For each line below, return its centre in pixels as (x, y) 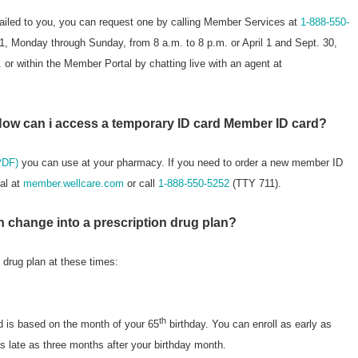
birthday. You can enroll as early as (249, 324)
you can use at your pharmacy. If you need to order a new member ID (181, 162)
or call (141, 183)
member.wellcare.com (74, 183)
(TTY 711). (255, 183)
